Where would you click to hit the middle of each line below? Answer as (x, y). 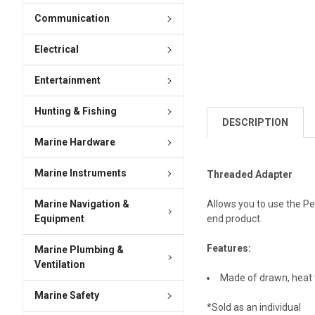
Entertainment (67, 81)
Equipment (59, 219)
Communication (72, 19)
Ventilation (59, 265)
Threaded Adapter (250, 175)
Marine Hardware (75, 142)
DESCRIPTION (256, 122)
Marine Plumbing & (79, 250)
